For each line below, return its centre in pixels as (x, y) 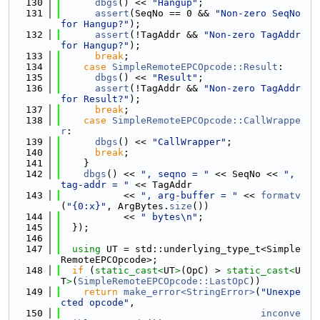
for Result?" (95, 99)
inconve (281, 313)
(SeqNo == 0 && (172, 13)
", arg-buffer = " (189, 195)
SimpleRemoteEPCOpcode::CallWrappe (206, 120)
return (101, 292)
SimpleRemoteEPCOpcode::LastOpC (164, 281)
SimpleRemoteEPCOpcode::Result (195, 67)
